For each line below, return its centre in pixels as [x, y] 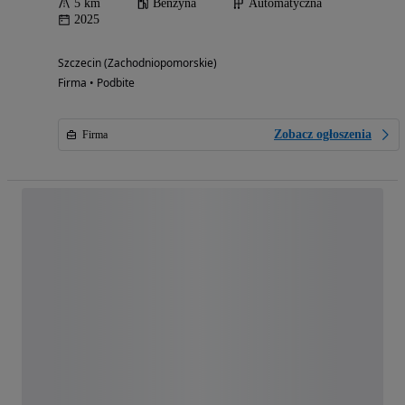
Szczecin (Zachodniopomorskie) [137, 63]
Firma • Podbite [96, 83]
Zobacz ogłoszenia [323, 134]
